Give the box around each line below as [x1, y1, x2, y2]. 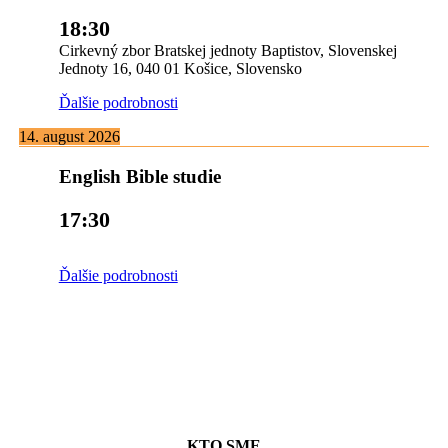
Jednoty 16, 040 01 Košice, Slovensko [58, 60, 302, 78]
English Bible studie [58, 166, 221, 188]
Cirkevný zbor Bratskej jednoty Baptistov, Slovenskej [58, 42, 397, 60]
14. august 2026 [18, 128, 120, 146]
